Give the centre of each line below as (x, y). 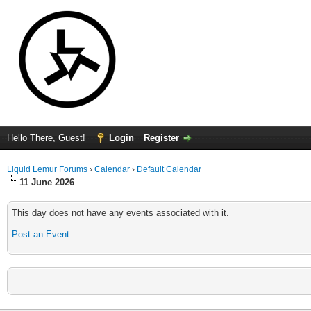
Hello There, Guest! (48, 138)
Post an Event (41, 234)
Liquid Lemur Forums (47, 169)
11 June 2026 (47, 182)
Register (161, 138)
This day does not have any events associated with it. (120, 213)
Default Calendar (169, 169)
